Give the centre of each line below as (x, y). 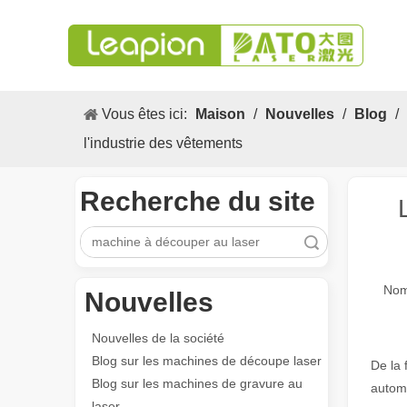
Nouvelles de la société (158, 338)
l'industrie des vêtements (163, 143)
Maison (220, 114)
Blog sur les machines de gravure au (197, 383)
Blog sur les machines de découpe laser (207, 361)
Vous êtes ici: (144, 114)
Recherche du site (198, 201)
